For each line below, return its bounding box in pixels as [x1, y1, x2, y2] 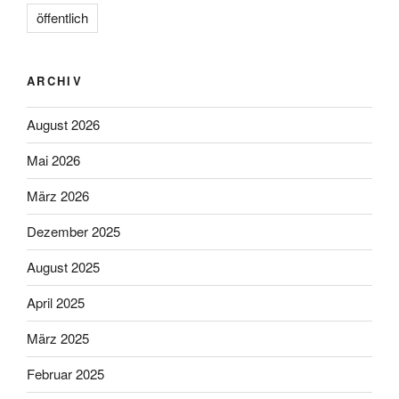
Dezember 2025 [27, 222, 120, 241]
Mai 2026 [27, 151, 80, 170]
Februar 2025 [27, 364, 104, 384]
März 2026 [27, 186, 89, 206]
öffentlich [37, 8, 88, 28]
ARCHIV [27, 72, 84, 90]
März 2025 [27, 329, 89, 348]
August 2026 [27, 115, 100, 134]
